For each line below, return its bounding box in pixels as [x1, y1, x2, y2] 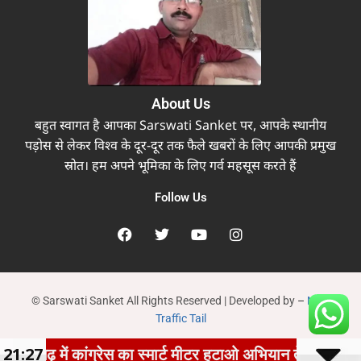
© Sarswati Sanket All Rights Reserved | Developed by [31, 294, 297, 307]
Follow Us [154, 190, 207, 205]
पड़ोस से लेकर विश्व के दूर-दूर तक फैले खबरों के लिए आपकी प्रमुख [25, 136, 336, 155]
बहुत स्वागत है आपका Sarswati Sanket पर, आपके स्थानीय [35, 116, 326, 135]
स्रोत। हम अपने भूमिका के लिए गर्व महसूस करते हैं [64, 156, 297, 175]
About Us [151, 95, 210, 113]
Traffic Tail [155, 312, 206, 325]
